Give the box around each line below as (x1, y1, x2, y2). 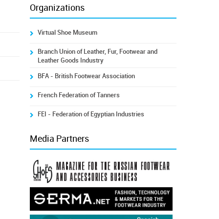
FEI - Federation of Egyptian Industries (37, 110, 144, 118)
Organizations (29, 2, 85, 13)
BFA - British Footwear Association (37, 72, 135, 80)
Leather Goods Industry (37, 57, 104, 64)
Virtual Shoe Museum (37, 29, 97, 36)
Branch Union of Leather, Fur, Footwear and (37, 48, 157, 55)
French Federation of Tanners (37, 91, 120, 99)
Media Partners (29, 133, 89, 144)
